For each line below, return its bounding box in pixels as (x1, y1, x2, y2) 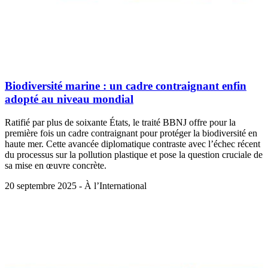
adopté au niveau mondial (5, 92, 133, 105)
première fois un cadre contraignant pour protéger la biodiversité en (5, 127, 257, 138)
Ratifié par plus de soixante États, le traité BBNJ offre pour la (5, 117, 236, 127)
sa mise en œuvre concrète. (5, 160, 106, 170)
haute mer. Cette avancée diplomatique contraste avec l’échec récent (5, 138, 260, 149)
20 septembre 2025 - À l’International (5, 180, 147, 191)
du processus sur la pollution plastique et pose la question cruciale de (5, 149, 263, 160)
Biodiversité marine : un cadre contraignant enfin (5, 79, 246, 92)
